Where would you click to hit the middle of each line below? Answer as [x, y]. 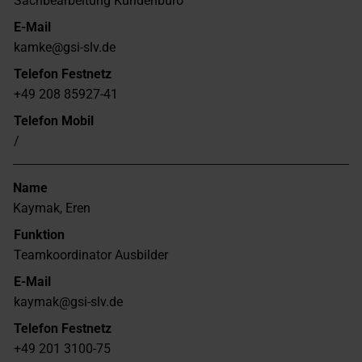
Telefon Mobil [54, 121]
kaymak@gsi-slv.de [68, 302]
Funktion [39, 235]
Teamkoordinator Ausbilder [91, 255]
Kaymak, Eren [52, 208]
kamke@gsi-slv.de [65, 48]
